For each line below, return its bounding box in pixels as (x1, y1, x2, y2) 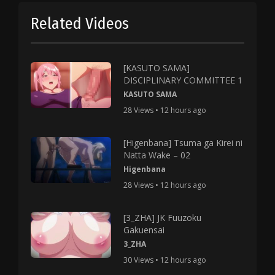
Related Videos (31, 14, 129, 33)
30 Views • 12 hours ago (123, 255, 207, 265)
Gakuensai (123, 224, 165, 236)
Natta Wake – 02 (123, 149, 191, 161)
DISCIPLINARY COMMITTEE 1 (123, 74, 243, 86)
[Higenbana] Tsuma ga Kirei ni (123, 137, 243, 149)
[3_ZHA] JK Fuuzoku (123, 212, 202, 223)
